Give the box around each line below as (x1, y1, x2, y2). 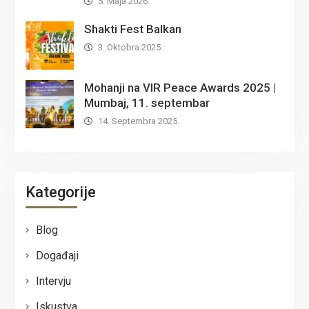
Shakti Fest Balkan (83, 22, 181, 36)
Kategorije (25, 183, 96, 201)
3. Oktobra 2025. (97, 42, 163, 52)
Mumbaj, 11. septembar (83, 96, 210, 110)
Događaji (35, 249, 79, 262)
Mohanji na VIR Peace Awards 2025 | (83, 81, 276, 94)
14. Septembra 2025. (97, 116, 179, 126)
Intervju (35, 275, 71, 288)
